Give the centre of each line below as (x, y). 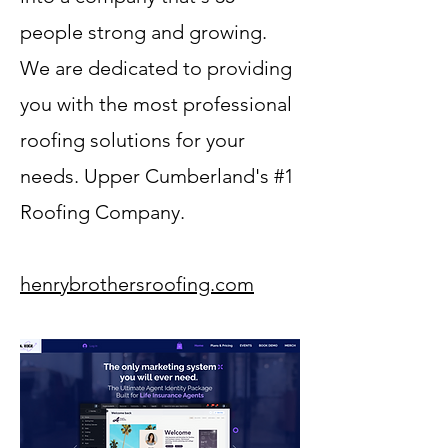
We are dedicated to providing (156, 68)
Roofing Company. (102, 212)
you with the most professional (156, 104)
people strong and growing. (143, 32)
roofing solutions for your (132, 140)
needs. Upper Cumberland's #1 (157, 176)
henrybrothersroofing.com (137, 284)
